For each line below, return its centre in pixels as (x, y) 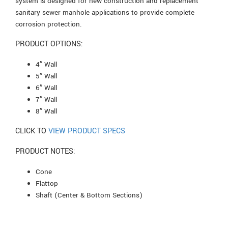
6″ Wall (46, 88)
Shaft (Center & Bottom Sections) (89, 195)
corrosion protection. (49, 24)
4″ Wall (46, 64)
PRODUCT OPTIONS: (49, 44)
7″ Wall (46, 99)
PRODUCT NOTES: (45, 151)
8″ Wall (46, 111)
